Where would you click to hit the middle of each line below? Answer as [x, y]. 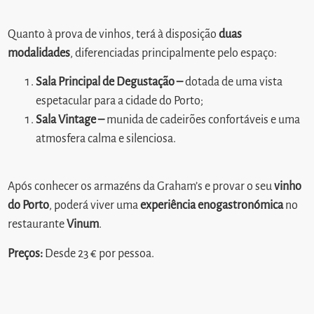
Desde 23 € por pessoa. [99, 253]
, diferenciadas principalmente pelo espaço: [174, 53]
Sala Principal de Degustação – [110, 82]
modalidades [39, 53]
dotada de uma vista [233, 82]
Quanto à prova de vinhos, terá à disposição [114, 34]
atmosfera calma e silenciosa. [106, 139]
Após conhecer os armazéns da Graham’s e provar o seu [141, 187]
